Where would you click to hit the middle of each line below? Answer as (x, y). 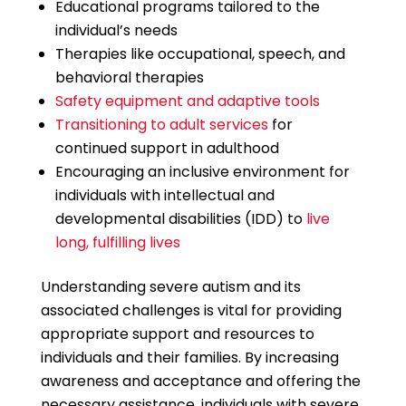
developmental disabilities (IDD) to (179, 219)
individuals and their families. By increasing (189, 358)
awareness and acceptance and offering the (200, 381)
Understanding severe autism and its (170, 287)
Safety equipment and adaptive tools (187, 101)
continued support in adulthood (167, 148)
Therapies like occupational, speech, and (200, 54)
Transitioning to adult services (161, 125)
